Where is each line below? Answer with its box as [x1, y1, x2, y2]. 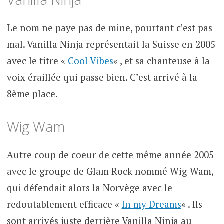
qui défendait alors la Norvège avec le [6, 181, 172, 194]
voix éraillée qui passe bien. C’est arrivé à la [6, 70, 197, 83]
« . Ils [181, 198, 202, 211]
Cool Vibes [67, 54, 113, 67]
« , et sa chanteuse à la [113, 54, 210, 67]
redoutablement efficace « [6, 198, 122, 211]
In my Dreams [121, 198, 181, 211]
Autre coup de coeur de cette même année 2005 [6, 148, 214, 161]
